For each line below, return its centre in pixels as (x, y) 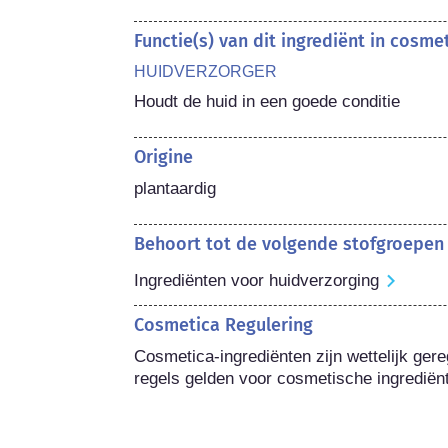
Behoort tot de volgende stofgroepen (289, 243)
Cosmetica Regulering (224, 324)
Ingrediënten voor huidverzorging (257, 280)
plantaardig (175, 188)
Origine (164, 156)
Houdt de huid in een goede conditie (267, 101)
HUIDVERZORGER (206, 71)
